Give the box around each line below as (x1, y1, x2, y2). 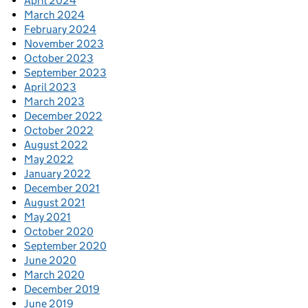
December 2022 (24, 109, 102, 122)
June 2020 (24, 253, 76, 267)
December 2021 (24, 181, 100, 195)
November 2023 (24, 36, 104, 50)
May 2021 (24, 210, 71, 223)
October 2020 (24, 224, 93, 238)
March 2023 (24, 94, 85, 108)
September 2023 (24, 65, 107, 79)
